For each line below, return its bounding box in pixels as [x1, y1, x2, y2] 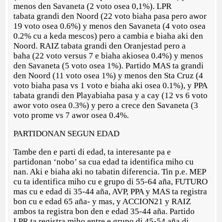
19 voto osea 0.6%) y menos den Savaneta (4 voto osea [13, 21, 206, 31]
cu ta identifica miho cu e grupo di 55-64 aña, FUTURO [13, 177, 208, 186]
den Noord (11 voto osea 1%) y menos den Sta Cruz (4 [13, 71, 204, 80]
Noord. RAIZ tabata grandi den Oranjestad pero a [13, 41, 186, 51]
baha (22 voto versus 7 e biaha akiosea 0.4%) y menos [13, 51, 204, 60]
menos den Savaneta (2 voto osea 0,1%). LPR [13, 1, 172, 11]
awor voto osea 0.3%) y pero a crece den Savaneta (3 [13, 101, 199, 110]
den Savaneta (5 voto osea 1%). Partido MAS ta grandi [13, 61, 204, 70]
